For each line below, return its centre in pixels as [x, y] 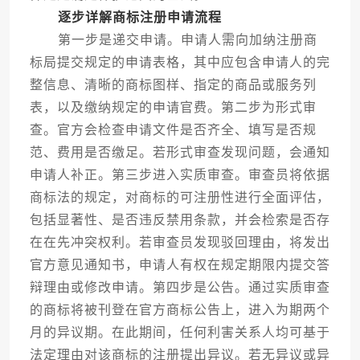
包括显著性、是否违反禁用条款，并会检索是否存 [180, 220]
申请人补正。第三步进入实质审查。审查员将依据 [180, 175]
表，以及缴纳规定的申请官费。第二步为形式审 [173, 108]
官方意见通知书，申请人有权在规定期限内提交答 [180, 265]
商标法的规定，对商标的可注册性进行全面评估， [180, 198]
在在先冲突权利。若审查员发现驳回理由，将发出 [180, 243]
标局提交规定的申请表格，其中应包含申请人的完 [180, 63]
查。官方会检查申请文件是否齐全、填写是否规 [173, 130]
